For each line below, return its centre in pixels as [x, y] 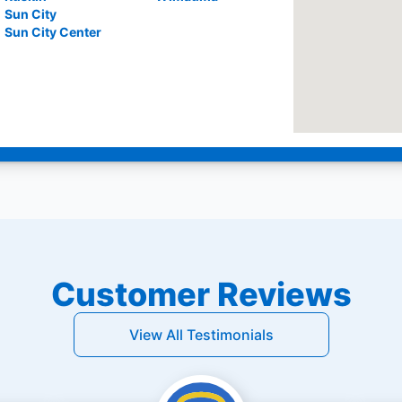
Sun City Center [53, 32]
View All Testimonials [201, 335]
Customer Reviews [201, 294]
